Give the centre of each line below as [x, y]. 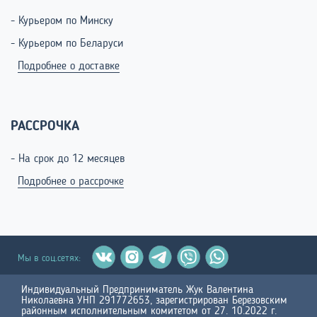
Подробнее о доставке [69, 67]
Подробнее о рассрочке [71, 182]
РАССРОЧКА [45, 127]
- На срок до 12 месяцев [68, 160]
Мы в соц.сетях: [53, 259]
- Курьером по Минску [62, 22]
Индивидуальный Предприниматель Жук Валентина [137, 291]
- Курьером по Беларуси [67, 44]
